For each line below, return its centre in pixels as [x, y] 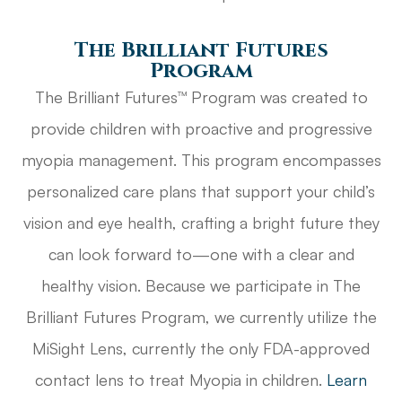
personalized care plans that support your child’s [201, 192]
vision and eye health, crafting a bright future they [201, 223]
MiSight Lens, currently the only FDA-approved [201, 349]
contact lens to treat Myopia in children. [181, 380]
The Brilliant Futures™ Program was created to [201, 97]
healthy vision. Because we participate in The [201, 286]
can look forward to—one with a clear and [201, 254]
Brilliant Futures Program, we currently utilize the [201, 317]
